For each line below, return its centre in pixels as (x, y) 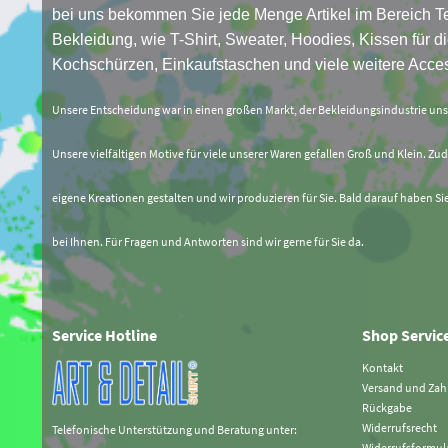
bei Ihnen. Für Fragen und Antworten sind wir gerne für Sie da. (208, 242)
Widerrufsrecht (399, 428)
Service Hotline (104, 335)
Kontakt (382, 368)
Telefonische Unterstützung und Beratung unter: (174, 430)
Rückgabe (387, 408)
